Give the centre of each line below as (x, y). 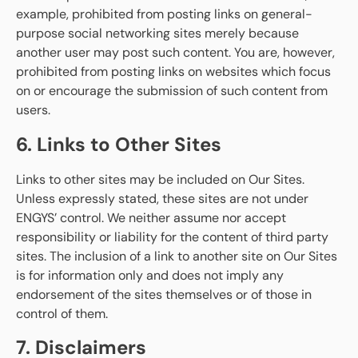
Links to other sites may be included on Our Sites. (160, 179)
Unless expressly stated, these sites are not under (162, 198)
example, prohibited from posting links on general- (164, 14)
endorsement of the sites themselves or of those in (164, 294)
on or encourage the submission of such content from (172, 91)
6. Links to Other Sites (119, 144)
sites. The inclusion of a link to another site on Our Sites (177, 256)
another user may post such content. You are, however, (175, 53)
